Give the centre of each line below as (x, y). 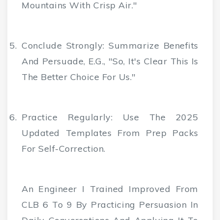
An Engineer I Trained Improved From (110, 189)
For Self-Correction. (64, 149)
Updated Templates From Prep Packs (110, 133)
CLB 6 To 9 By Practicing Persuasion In (110, 205)
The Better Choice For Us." (79, 77)
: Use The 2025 (154, 117)
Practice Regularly (66, 117)
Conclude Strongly (62, 46)
